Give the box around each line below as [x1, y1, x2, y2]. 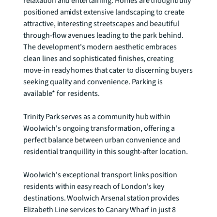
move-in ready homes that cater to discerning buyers [23, 65, 193, 76]
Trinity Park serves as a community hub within [23, 111, 171, 122]
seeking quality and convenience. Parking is [23, 77, 163, 87]
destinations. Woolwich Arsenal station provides [23, 193, 180, 203]
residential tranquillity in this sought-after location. [23, 146, 188, 157]
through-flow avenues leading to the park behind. [23, 30, 184, 41]
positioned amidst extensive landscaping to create [23, 7, 185, 17]
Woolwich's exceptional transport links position [23, 170, 178, 180]
